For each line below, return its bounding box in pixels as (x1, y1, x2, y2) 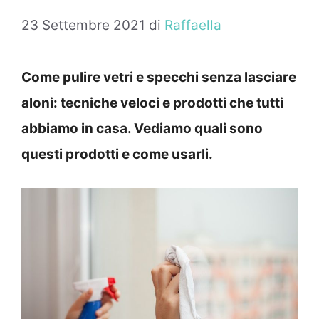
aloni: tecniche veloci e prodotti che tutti (21, 95, 283, 112)
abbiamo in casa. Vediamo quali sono (21, 120, 263, 137)
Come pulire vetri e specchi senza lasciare (21, 69, 296, 86)
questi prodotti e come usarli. (21, 146, 213, 163)
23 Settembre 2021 (21, 17, 145, 34)
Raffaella (164, 17, 221, 34)
